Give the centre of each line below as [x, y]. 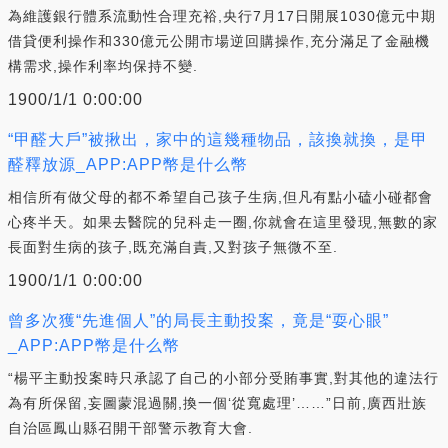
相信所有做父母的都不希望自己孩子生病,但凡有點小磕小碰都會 [220, 196]
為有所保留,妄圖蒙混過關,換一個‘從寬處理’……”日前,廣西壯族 [217, 402]
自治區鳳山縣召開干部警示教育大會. [130, 427]
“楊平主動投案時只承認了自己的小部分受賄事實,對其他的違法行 [223, 377]
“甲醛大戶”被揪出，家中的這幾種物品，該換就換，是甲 [218, 139]
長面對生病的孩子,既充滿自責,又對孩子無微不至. [173, 246]
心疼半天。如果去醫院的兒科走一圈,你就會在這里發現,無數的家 [223, 221]
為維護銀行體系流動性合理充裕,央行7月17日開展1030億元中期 [222, 15]
